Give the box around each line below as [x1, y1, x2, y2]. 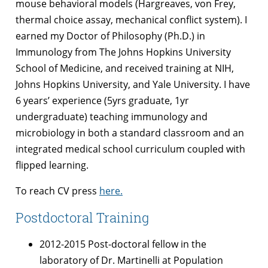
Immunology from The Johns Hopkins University [16, 45, 231, 59]
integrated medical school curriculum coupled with [16, 142, 245, 156]
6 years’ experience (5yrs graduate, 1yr [16, 93, 189, 107]
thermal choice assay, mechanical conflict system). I [16, 13, 247, 26]
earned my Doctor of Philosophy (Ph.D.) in [16, 29, 205, 42]
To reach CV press [16, 184, 99, 197]
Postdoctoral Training [16, 209, 149, 227]
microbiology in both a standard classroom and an [16, 126, 244, 139]
